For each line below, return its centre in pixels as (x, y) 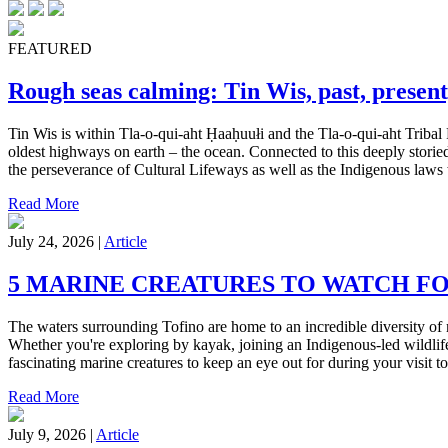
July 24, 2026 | (56, 242)
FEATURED (50, 49)
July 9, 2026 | (52, 434)
